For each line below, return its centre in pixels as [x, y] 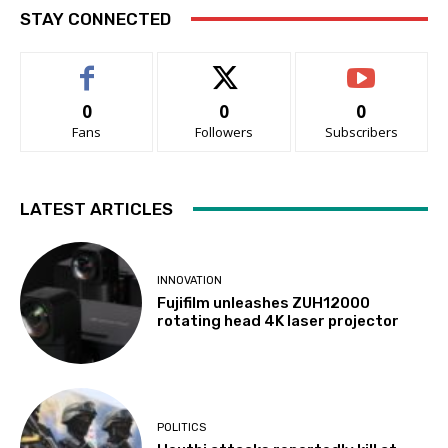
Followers [223, 131]
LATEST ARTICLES [96, 208]
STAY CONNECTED [95, 18]
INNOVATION [190, 281]
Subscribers [361, 131]
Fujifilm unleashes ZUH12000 [264, 303]
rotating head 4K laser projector [278, 321]
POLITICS [182, 427]
